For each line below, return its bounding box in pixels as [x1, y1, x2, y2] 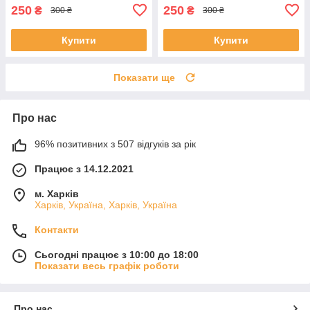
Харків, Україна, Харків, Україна [35, 199, 177, 210]
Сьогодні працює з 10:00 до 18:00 [35, 248, 199, 260]
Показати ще [113, 71, 175, 83]
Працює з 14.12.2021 [35, 163, 134, 174]
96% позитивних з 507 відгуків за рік [35, 138, 196, 149]
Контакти [35, 224, 79, 235]
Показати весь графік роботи [35, 259, 179, 271]
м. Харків [35, 188, 79, 199]
